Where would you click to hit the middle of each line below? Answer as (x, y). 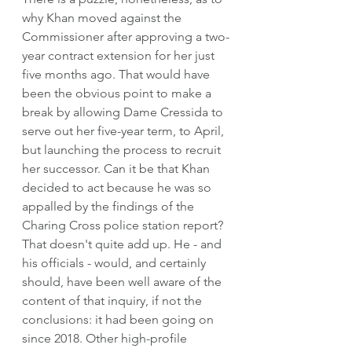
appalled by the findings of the (110, 206)
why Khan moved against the (103, 17)
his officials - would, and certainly (115, 262)
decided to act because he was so (118, 187)
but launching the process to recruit (123, 149)
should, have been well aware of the (123, 281)
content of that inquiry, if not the (114, 300)
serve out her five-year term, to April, (125, 130)
